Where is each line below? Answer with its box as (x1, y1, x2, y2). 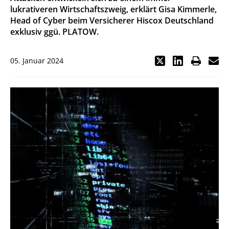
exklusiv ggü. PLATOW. (10, 26, 99, 37)
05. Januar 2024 (10, 56, 63, 65)
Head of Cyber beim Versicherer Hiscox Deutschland (10, 15, 214, 26)
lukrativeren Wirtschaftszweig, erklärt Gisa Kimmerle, (10, 4, 217, 15)
